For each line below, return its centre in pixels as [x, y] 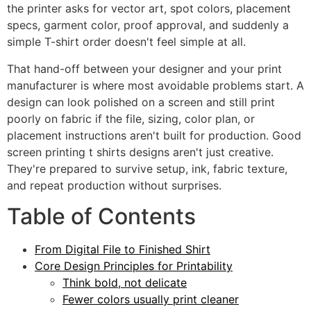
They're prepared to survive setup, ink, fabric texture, [147, 168]
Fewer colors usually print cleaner [151, 300]
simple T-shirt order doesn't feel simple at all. [126, 42]
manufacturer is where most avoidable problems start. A [155, 85]
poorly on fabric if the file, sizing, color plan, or [131, 118]
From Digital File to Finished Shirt [123, 250]
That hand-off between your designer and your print [144, 68]
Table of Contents [101, 217]
